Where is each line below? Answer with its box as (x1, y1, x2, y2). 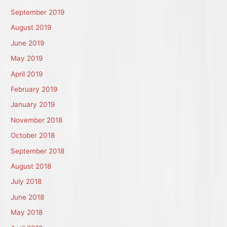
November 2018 (11, 116, 63, 124)
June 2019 (11, 39, 45, 47)
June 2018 (11, 193, 45, 201)
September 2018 (11, 146, 65, 155)
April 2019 (11, 69, 44, 78)
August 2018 (11, 162, 52, 170)
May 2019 (11, 54, 44, 63)
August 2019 (11, 23, 52, 32)
